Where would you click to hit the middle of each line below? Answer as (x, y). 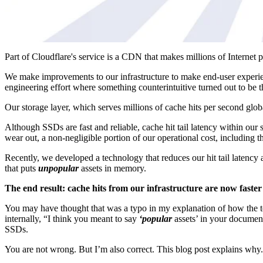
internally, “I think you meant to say (72, 219)
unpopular (58, 168)
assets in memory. (112, 168)
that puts (21, 168)
